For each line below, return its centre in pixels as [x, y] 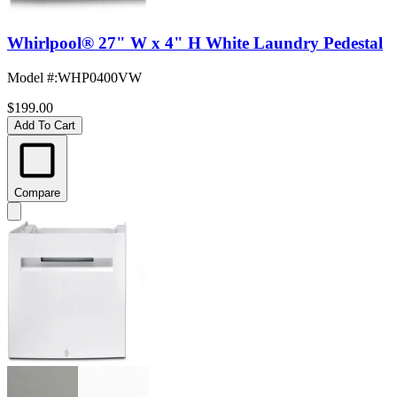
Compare [37, 192]
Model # [31, 77]
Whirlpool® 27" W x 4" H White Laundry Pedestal [195, 43]
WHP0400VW [100, 77]
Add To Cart [45, 125]
